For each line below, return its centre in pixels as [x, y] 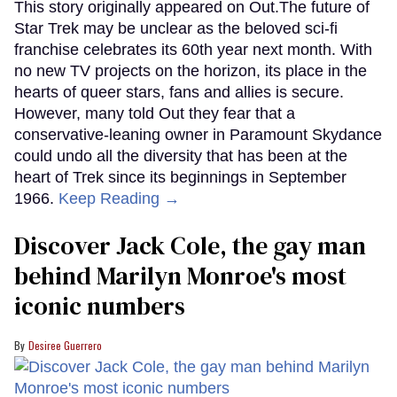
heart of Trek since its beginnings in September [180, 177]
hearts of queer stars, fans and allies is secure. [179, 92]
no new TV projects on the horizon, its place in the [191, 70]
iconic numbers [100, 305]
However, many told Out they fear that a [155, 113]
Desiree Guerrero [65, 345]
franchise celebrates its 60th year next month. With [193, 49]
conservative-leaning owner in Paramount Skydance [198, 134]
